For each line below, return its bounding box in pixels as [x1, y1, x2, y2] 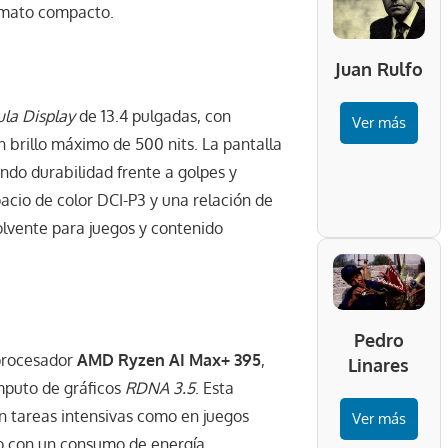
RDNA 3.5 [125, 378, 195, 399]
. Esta [195, 378, 234, 399]
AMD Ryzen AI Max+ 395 [77, 350, 261, 371]
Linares [348, 354, 410, 377]
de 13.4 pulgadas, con [75, 106, 231, 127]
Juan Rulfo [334, 58, 423, 81]
